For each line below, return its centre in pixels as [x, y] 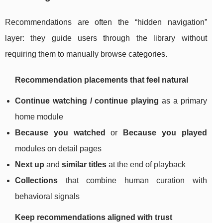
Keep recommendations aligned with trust [94, 218]
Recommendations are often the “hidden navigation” [106, 22]
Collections [36, 181]
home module [39, 117]
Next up [30, 165]
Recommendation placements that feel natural [102, 80]
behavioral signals [47, 197]
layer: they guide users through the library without [106, 38]
